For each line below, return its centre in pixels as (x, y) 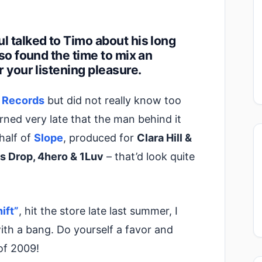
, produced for (100, 138)
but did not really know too (113, 100)
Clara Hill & (164, 138)
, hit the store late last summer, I (98, 211)
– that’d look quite (149, 156)
